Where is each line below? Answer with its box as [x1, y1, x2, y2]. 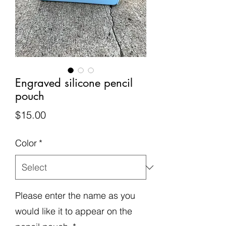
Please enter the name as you [15, 190, 135, 201]
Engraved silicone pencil [15, 76, 133, 90]
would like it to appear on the [15, 205, 132, 217]
